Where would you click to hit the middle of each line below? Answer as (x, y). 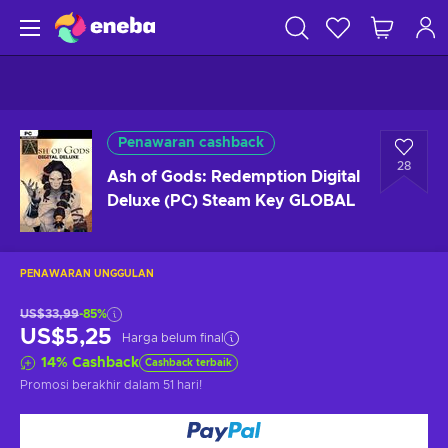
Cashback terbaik (188, 363)
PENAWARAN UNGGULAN (87, 274)
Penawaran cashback (191, 143)
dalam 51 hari (161, 385)
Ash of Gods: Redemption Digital (233, 177)
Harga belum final (173, 338)
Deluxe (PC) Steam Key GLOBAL (231, 201)
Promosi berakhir (72, 385)
